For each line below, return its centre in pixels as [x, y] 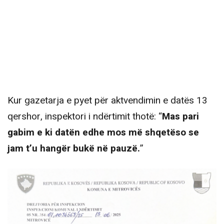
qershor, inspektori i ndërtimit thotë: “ [85, 117]
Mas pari [180, 117]
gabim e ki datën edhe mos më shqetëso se [103, 133]
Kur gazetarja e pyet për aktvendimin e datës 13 [107, 101]
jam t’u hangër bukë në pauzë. [74, 149]
